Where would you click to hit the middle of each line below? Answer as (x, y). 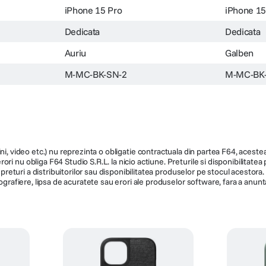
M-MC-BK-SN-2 (96, 74)
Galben (240, 53)
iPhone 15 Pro (93, 10)
